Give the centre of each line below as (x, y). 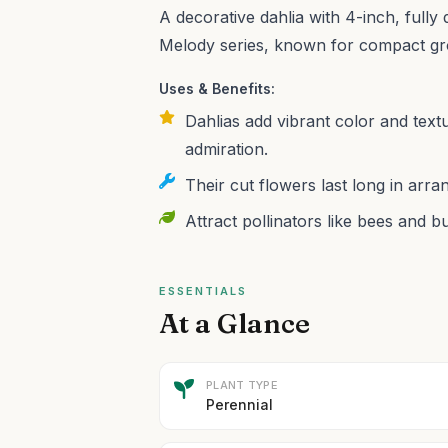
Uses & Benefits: (217, 88)
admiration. (227, 149)
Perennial (240, 404)
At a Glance (235, 323)
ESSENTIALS (203, 291)
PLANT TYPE (242, 385)
